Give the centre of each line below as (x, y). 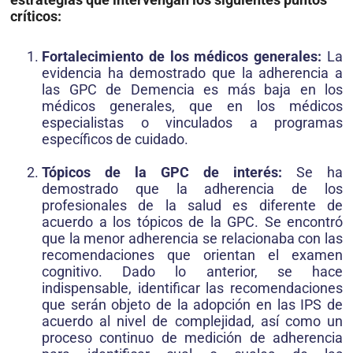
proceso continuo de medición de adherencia (192, 338)
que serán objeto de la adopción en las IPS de (192, 305)
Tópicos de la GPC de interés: (162, 173)
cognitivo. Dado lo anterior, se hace (192, 272)
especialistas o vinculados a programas (192, 123)
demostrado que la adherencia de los (192, 189)
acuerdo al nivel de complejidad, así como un (192, 321)
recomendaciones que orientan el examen (192, 255)
